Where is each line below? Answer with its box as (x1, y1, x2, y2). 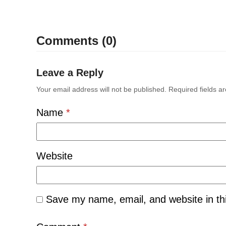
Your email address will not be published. (36, 85, 166, 94)
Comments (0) (36, 34, 117, 48)
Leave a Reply (36, 67, 103, 79)
